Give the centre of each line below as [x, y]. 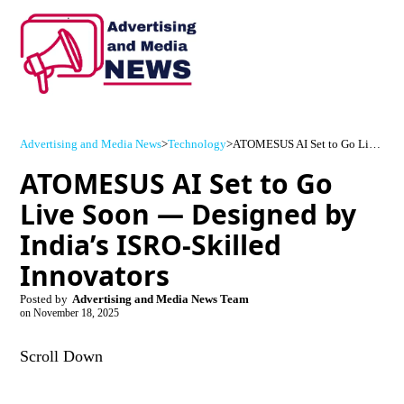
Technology [197, 144]
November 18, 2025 [77, 314]
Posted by [44, 299]
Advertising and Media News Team [161, 299]
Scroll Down [62, 357]
